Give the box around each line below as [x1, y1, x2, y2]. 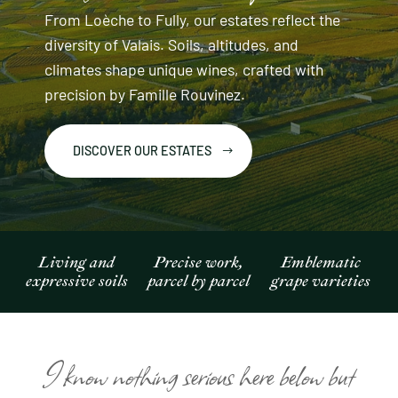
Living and [38, 252, 115, 272]
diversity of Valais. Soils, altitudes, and [44, 35, 298, 54]
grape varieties [271, 271, 371, 291]
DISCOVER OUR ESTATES [72, 143, 211, 158]
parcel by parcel [147, 271, 251, 291]
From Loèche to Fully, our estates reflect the [44, 10, 340, 29]
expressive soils [25, 271, 128, 291]
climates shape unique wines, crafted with [44, 60, 323, 79]
